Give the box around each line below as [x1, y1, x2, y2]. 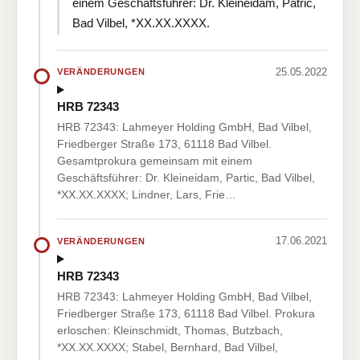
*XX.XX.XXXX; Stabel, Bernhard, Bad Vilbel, [57, 340, 278, 354]
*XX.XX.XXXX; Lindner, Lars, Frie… [57, 188, 236, 202]
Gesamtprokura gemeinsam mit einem [57, 154, 252, 168]
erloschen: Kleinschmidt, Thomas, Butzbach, [57, 323, 283, 337]
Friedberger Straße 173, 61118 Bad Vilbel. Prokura [57, 306, 315, 320]
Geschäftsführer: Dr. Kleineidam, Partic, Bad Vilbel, [57, 171, 315, 185]
